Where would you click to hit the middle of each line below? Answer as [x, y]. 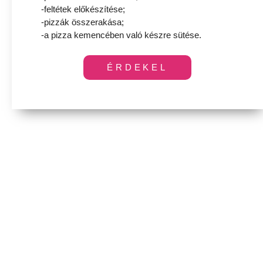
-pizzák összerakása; [82, 22]
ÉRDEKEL [137, 67]
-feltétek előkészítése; [83, 9]
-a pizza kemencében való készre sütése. [121, 35]
